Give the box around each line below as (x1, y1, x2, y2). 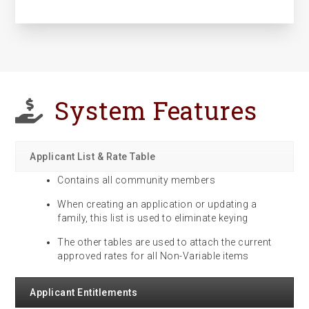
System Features (54, 94, 257, 127)
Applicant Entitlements (30, 287, 138, 298)
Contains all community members (57, 175, 216, 186)
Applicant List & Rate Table (30, 151, 156, 162)
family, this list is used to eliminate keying (57, 212, 248, 223)
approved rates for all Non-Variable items (57, 250, 249, 261)
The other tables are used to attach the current (57, 237, 272, 248)
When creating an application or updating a (57, 199, 257, 210)
